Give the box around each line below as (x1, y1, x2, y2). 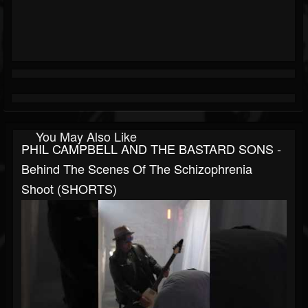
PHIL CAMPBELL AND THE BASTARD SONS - (21, 140, 281, 158)
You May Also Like (36, 127, 137, 146)
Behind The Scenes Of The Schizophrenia (21, 159, 252, 178)
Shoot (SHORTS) (21, 179, 117, 198)
